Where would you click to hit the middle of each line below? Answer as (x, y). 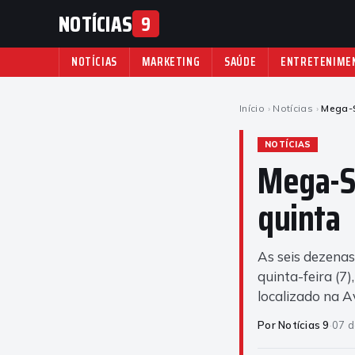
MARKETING (171, 62)
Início (252, 108)
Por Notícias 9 (294, 325)
